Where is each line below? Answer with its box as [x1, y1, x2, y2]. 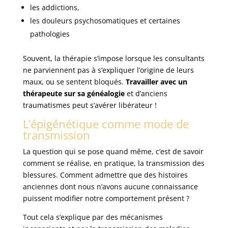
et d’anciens [124, 89, 167, 99]
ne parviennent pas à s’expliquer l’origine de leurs [22, 65, 194, 75]
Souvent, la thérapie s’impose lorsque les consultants [22, 53, 205, 64]
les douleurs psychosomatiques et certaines [30, 16, 180, 26]
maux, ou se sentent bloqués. [22, 77, 126, 87]
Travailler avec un [125, 77, 187, 87]
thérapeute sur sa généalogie [22, 89, 125, 99]
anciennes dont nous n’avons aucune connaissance [22, 182, 198, 192]
